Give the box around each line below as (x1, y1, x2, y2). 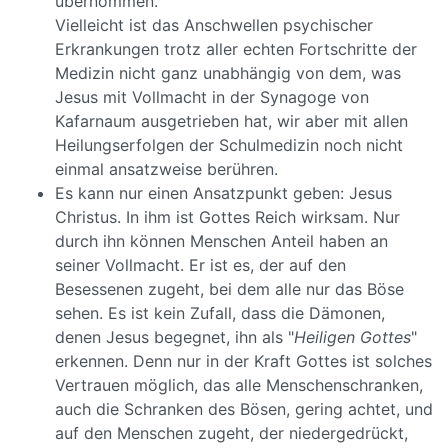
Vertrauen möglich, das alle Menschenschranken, (55, 375, 423, 395)
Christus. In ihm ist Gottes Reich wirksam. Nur (55, 207, 400, 227)
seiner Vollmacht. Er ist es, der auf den (55, 255, 346, 275)
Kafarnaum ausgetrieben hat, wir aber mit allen (55, 111, 408, 131)
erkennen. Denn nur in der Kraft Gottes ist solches (55, 351, 432, 371)
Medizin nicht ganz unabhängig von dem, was (55, 63, 401, 83)
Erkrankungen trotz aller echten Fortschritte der (55, 39, 417, 59)
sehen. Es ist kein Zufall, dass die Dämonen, (55, 303, 385, 323)
